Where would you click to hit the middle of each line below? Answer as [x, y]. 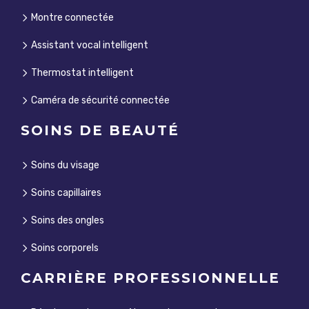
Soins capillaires [65, 193]
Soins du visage [64, 166]
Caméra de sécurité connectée [99, 101]
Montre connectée [71, 18]
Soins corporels [64, 248]
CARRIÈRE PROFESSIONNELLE [150, 278]
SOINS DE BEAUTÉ [100, 131]
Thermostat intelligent [81, 73]
